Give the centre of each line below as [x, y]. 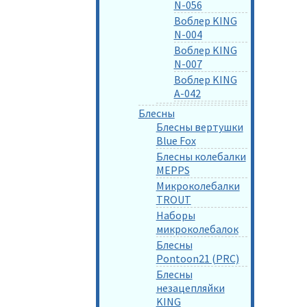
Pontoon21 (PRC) [197, 258]
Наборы [175, 215]
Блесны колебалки [201, 156]
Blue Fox [176, 140]
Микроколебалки [198, 185]
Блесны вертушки [199, 126]
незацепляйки [190, 287]
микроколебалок [197, 229]
